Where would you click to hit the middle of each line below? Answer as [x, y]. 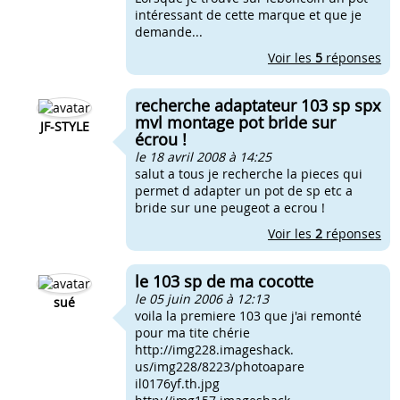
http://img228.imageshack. [214, 350]
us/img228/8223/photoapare [220, 367]
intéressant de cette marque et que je [248, 15]
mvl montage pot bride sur [235, 122]
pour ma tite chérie [192, 333]
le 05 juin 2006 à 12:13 [202, 299]
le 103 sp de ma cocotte [224, 281]
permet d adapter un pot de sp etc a [244, 191]
